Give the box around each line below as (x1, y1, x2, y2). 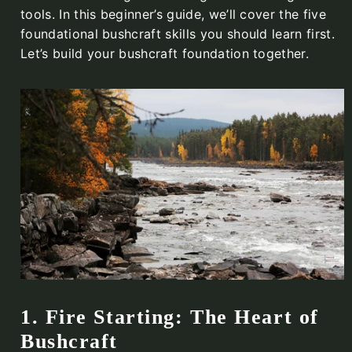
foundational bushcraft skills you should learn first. (20, 26, 335, 42)
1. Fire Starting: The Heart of (20, 306, 319, 329)
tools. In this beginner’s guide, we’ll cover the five (20, 6, 326, 23)
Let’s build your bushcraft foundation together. (20, 46, 310, 62)
